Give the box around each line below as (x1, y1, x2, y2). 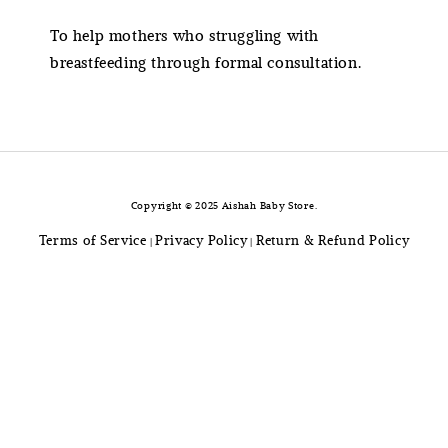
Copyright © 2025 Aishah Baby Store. (130, 198, 318, 213)
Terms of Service (38, 231, 147, 250)
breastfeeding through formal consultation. (50, 51, 362, 74)
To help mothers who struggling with (50, 24, 320, 47)
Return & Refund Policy (255, 231, 410, 250)
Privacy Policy (154, 231, 248, 250)
